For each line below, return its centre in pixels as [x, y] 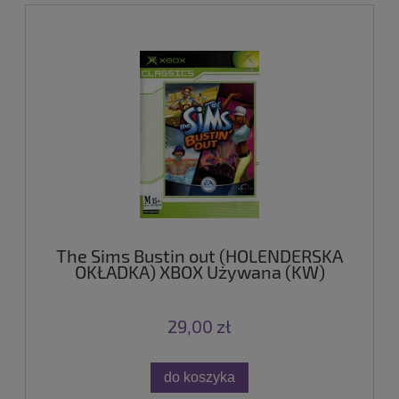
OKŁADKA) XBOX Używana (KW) [199, 272]
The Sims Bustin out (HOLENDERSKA [199, 256]
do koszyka [199, 377]
